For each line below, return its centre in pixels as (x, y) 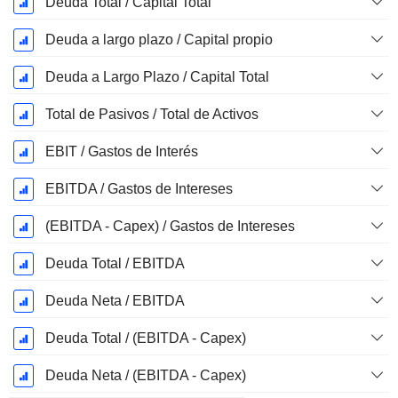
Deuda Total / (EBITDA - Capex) (145, 338)
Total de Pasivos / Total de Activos (151, 115)
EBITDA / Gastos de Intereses (139, 189)
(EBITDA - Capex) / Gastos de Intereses (170, 227)
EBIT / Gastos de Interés (121, 152)
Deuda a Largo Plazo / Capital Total (157, 77)
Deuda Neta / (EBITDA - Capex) (145, 376)
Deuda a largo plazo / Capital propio (159, 40)
